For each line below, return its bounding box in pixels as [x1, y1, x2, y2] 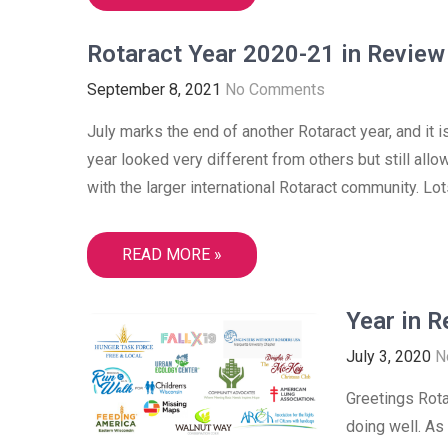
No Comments [225, 80, 325, 99]
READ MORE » [122, 245, 222, 264]
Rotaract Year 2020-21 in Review [87, 40, 445, 68]
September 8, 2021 [87, 80, 221, 99]
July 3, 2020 [346, 347, 431, 366]
